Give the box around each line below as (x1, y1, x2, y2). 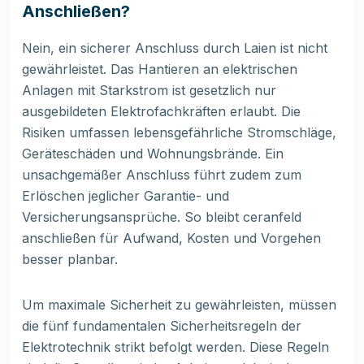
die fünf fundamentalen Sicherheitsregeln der (22, 318, 301, 335)
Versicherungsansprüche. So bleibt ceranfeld (22, 209, 301, 226)
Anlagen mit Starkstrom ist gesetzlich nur (22, 82, 276, 99)
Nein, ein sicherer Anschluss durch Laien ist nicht (22, 40, 327, 57)
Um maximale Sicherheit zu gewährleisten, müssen (22, 297, 336, 314)
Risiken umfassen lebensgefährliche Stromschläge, (22, 124, 336, 141)
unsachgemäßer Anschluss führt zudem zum (22, 167, 301, 184)
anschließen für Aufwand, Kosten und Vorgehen (22, 230, 321, 247)
